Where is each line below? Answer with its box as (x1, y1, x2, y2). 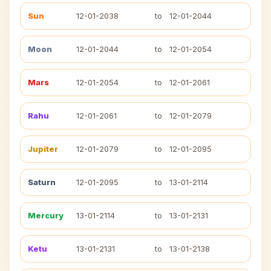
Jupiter (28, 144, 58, 154)
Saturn (28, 177, 56, 187)
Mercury (28, 211, 64, 220)
